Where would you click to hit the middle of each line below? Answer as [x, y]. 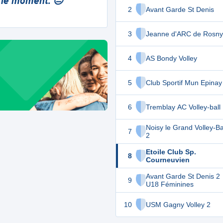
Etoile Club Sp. [171, 152]
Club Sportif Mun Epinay [184, 83]
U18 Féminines [170, 184]
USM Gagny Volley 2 [178, 205]
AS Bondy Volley [171, 58]
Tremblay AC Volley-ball [183, 107]
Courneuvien [168, 160]
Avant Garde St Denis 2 [183, 176]
